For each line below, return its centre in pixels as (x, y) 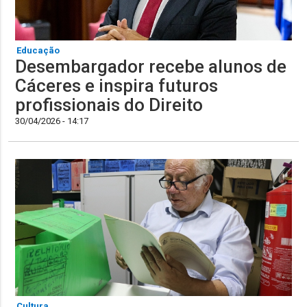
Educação (38, 51)
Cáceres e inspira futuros (117, 86)
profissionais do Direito (109, 105)
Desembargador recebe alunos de (151, 67)
